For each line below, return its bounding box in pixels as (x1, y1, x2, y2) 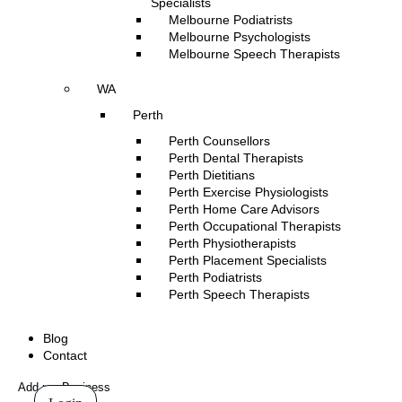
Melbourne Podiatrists (169, 13, 293, 27)
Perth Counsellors (169, 134, 270, 148)
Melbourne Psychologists (169, 30, 310, 44)
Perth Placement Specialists (169, 253, 327, 267)
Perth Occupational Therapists (169, 219, 341, 233)
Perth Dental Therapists (169, 151, 303, 165)
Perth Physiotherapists (169, 236, 296, 250)
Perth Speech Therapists (169, 287, 310, 301)
